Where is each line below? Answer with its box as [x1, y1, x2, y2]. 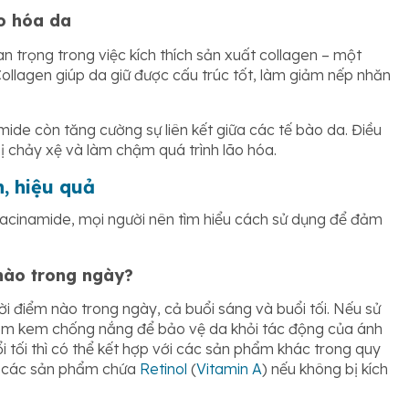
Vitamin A [196, 360, 262, 379]
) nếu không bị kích [262, 360, 388, 379]
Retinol [140, 360, 187, 379]
